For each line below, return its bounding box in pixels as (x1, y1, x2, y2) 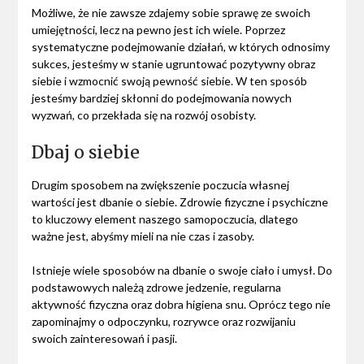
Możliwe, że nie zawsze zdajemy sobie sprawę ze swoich (31, 5, 310, 19)
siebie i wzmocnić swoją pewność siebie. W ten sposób (31, 73, 307, 88)
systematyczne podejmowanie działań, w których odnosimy (31, 39, 330, 54)
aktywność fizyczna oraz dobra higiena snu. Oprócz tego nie (31, 297, 331, 311)
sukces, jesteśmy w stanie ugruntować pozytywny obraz (31, 56, 315, 71)
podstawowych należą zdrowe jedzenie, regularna (31, 279, 281, 294)
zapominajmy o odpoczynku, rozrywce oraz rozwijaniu (31, 314, 296, 328)
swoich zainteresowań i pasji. (31, 331, 177, 345)
